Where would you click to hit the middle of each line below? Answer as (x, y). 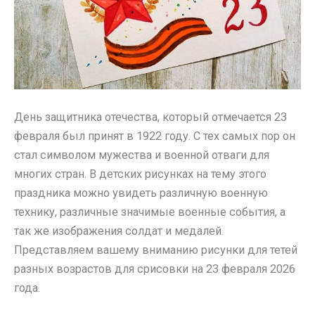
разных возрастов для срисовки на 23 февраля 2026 (155, 269)
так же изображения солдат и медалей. (119, 231)
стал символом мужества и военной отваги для (142, 155)
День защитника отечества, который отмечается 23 (150, 117)
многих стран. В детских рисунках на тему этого (140, 174)
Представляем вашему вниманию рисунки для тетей (156, 250)
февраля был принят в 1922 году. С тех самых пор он (155, 136)
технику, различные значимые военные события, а (150, 212)
